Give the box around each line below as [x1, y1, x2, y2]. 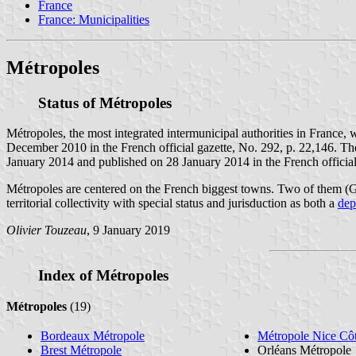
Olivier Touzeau [6, 223, 87, 238]
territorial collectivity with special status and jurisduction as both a [6, 196, 338, 211]
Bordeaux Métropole [41, 328, 145, 342]
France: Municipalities [38, 12, 149, 26]
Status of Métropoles [38, 94, 172, 111]
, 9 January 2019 [87, 223, 170, 238]
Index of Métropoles [38, 267, 168, 284]
